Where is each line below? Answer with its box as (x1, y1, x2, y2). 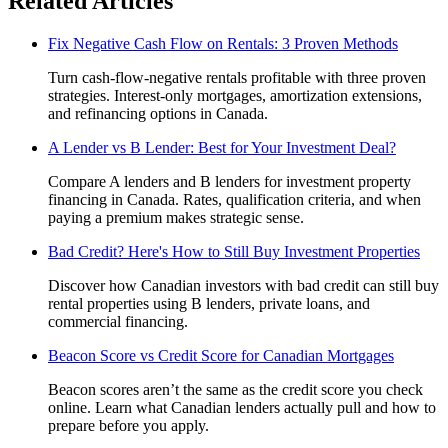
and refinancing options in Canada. (48, 104, 268, 122)
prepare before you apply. (48, 416, 209, 434)
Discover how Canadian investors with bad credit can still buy (48, 276, 439, 294)
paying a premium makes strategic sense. (48, 208, 304, 226)
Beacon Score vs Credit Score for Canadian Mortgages (48, 346, 394, 364)
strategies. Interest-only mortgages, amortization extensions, (48, 86, 422, 104)
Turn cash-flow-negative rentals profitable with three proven (48, 68, 426, 86)
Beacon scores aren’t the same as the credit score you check (48, 380, 423, 398)
